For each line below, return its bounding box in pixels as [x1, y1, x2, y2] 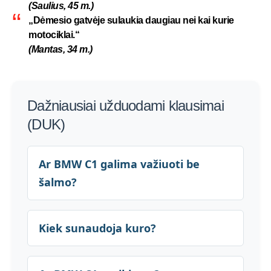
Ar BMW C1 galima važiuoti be [39, 156, 200, 171]
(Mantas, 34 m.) [28, 44, 93, 54]
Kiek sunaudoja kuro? [39, 220, 156, 235]
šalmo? [39, 174, 77, 189]
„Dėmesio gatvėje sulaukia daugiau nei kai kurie [28, 15, 234, 25]
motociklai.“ [28, 29, 79, 40]
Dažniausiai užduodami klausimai [27, 97, 224, 114]
